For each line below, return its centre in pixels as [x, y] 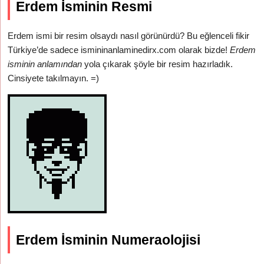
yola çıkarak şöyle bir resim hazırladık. [158, 64]
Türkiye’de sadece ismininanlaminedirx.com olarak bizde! [119, 50]
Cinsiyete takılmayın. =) [54, 78]
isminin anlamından [45, 64]
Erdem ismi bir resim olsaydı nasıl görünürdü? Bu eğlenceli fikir [129, 36]
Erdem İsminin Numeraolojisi [108, 240]
